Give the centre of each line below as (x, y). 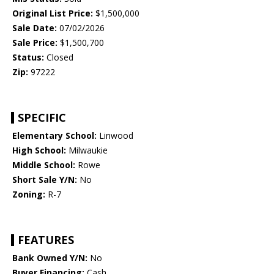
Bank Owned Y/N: (50, 258)
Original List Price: (53, 13)
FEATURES (46, 240)
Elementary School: (54, 136)
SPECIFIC (42, 118)
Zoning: (29, 194)
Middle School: (44, 165)
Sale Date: (35, 28)
